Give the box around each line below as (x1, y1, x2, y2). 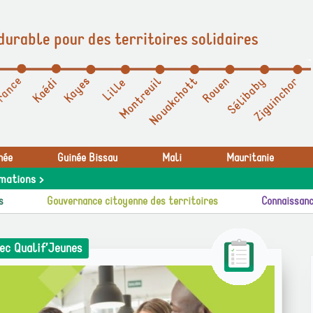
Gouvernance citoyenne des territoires (47, 194, 218, 208)
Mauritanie (226, 151, 274, 165)
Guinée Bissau (57, 151, 117, 165)
